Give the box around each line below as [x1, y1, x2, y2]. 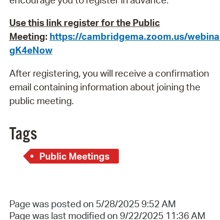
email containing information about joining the [9, 81, 200, 93]
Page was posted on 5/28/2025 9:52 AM [9, 198, 176, 210]
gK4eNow [9, 44, 53, 56]
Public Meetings [39, 150, 110, 163]
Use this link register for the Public [9, 17, 160, 29]
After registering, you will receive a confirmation [9, 67, 209, 79]
